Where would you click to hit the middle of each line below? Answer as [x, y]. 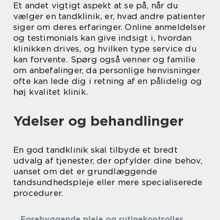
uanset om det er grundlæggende [85, 171]
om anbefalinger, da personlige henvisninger [107, 70]
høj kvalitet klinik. [51, 92]
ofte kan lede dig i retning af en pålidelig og [108, 81]
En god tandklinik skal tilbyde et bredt [96, 150]
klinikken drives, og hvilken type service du [105, 49]
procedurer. [38, 193]
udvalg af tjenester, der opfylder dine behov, [108, 161]
